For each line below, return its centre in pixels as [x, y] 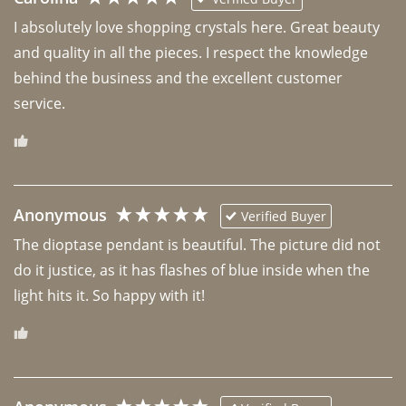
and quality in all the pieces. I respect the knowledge [191, 52]
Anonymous [60, 215]
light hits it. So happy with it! [109, 295]
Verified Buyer [284, 216]
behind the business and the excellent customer [178, 77]
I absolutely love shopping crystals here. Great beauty [197, 27]
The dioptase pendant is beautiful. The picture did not [197, 244]
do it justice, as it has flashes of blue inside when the [192, 270]
